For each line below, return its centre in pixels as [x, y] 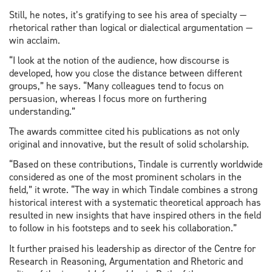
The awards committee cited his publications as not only [124, 132]
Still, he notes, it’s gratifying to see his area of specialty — [128, 15]
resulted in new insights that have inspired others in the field [135, 216]
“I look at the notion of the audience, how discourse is [119, 61]
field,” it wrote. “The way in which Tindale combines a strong [133, 190]
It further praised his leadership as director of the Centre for [132, 248]
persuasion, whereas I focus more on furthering [108, 99]
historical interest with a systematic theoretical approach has [135, 203]
